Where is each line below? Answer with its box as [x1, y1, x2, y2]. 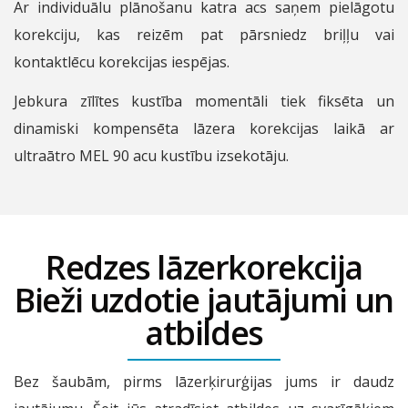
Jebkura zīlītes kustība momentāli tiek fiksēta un [14, 91, 394, 111]
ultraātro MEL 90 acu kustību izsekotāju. [14, 146, 289, 166]
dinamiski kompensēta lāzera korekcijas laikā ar [14, 118, 394, 138]
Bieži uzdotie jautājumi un [15, 278, 393, 322]
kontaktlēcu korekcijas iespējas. [14, 52, 229, 73]
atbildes [145, 311, 263, 355]
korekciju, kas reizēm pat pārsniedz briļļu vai [14, 25, 394, 46]
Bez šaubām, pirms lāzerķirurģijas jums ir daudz [14, 372, 394, 392]
